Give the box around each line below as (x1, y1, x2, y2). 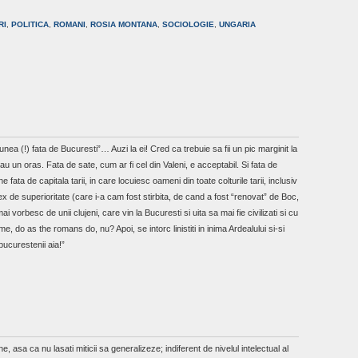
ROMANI (54, 20, 86, 30)
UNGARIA (219, 20, 256, 30)
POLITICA (11, 20, 49, 30)
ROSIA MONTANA (90, 20, 157, 30)
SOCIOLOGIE (162, 20, 214, 30)
